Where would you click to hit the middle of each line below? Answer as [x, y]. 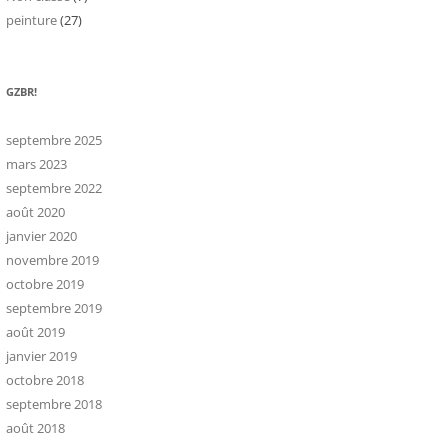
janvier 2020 [41, 236]
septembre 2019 [54, 308]
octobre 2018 [45, 380]
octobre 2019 [45, 284]
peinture [31, 20]
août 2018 [35, 428]
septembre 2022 [54, 188]
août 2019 [35, 332]
